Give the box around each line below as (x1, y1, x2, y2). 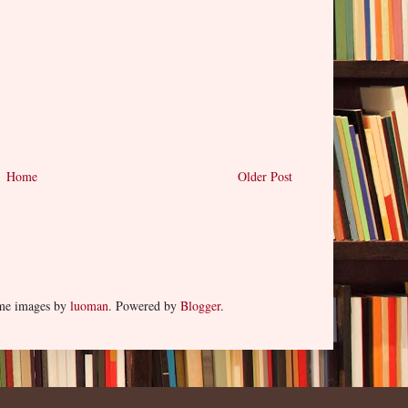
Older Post (238, 167, 292, 185)
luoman (69, 296, 108, 314)
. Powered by (107, 296, 180, 314)
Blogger (179, 296, 220, 314)
